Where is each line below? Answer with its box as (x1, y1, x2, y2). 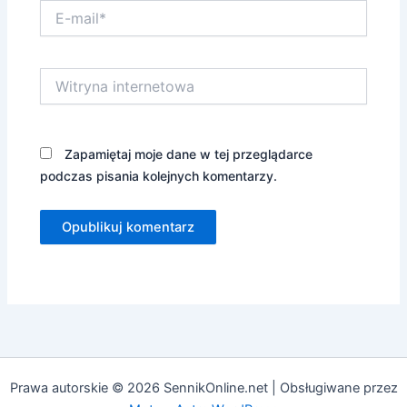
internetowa (39, 86, 111, 103)
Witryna (39, 68, 86, 84)
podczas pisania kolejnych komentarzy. (40, 167, 278, 184)
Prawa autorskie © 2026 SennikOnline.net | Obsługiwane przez (9, 380, 398, 397)
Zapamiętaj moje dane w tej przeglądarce (65, 145, 313, 162)
